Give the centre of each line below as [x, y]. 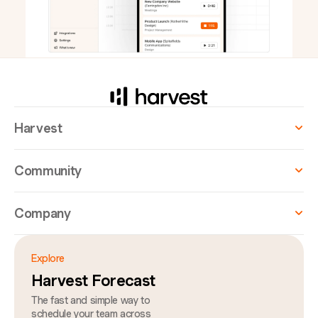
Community [48, 170]
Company [43, 213]
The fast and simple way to [91, 300]
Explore [48, 258]
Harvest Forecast [93, 280]
